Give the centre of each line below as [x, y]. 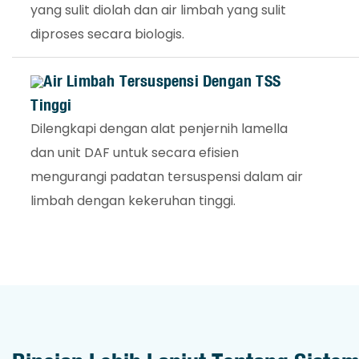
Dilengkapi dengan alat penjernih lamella [159, 128]
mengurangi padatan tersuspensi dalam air [167, 176]
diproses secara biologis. [108, 34]
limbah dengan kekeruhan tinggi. [133, 200]
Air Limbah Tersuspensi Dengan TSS [162, 80]
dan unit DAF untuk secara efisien [135, 152]
